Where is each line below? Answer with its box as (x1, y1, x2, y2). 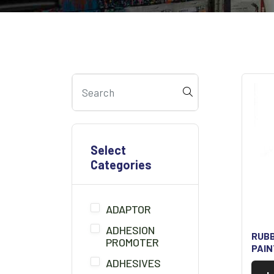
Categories (91, 157, 152, 172)
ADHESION (106, 223, 155, 237)
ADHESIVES (106, 256, 161, 270)
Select (91, 143, 126, 157)
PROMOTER (106, 235, 159, 249)
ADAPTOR (106, 202, 151, 216)
